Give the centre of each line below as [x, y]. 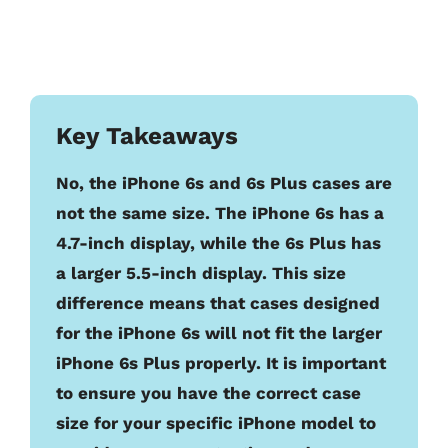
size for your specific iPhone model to [216, 422]
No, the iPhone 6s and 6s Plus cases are [224, 182]
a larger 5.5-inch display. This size [201, 272]
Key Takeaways [147, 135]
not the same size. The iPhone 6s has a [220, 212]
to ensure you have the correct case [208, 392]
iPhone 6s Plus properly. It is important [221, 362]
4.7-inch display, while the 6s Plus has [218, 242]
